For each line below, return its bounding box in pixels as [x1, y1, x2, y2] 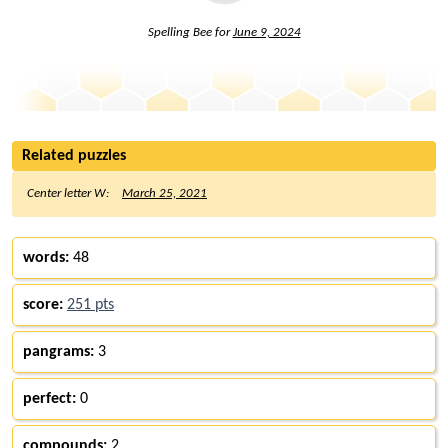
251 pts [67, 296, 114, 313]
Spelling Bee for [147, 25, 233, 39]
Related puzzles [22, 147, 126, 164]
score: [23, 296, 63, 313]
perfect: [23, 390, 76, 407]
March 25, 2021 [122, 186, 207, 200]
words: [23, 249, 69, 266]
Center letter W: [27, 186, 112, 200]
